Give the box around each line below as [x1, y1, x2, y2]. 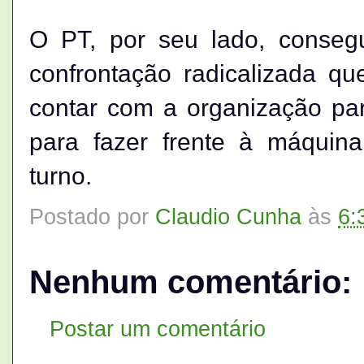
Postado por [29, 204, 155, 230]
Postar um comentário [50, 315, 266, 341]
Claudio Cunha [155, 204, 301, 230]
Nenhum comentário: [29, 263, 352, 301]
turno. [29, 162, 92, 190]
